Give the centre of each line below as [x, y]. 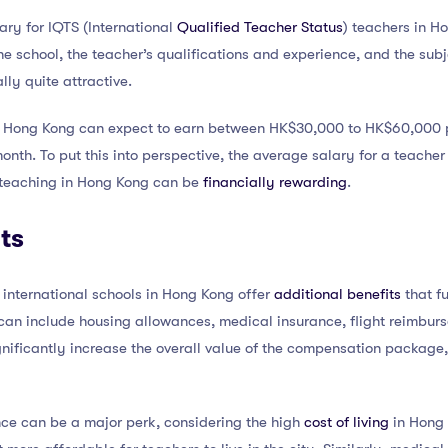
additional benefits [337, 294]
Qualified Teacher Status [260, 27]
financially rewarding [275, 182]
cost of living [346, 422]
